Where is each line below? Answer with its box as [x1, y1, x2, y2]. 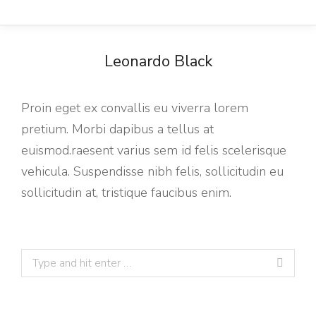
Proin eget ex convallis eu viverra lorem [21, 99, 248, 116]
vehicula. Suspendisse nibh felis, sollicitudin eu [21, 163, 284, 180]
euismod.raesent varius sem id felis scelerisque [21, 142, 286, 159]
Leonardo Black [104, 51, 212, 72]
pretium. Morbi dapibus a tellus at [21, 121, 214, 138]
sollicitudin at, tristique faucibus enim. [21, 184, 231, 201]
